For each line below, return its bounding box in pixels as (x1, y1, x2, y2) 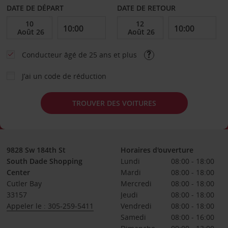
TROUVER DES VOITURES (72, 98, 156, 108)
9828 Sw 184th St (6, 145, 66, 155)
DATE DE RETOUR (117, 3, 176, 13)
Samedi (120, 212, 146, 222)
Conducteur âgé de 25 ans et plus (21, 50, 139, 60)
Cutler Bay (6, 179, 42, 188)
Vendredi (120, 201, 152, 211)
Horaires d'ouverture (120, 145, 193, 155)
